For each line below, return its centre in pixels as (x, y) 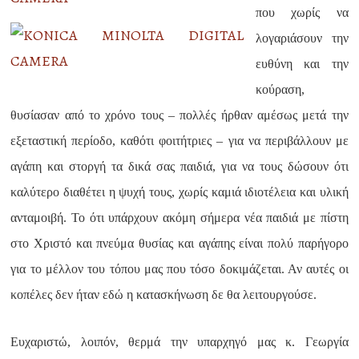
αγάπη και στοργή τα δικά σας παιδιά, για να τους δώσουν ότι (179, 166)
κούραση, (280, 89)
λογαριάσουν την (302, 38)
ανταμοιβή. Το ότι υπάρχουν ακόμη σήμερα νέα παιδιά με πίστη (179, 218)
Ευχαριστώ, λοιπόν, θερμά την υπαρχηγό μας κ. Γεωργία (179, 342)
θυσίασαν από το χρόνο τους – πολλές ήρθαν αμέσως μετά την (179, 115)
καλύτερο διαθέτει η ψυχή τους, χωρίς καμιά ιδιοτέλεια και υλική (179, 192)
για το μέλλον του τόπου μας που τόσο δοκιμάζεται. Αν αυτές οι (179, 269)
